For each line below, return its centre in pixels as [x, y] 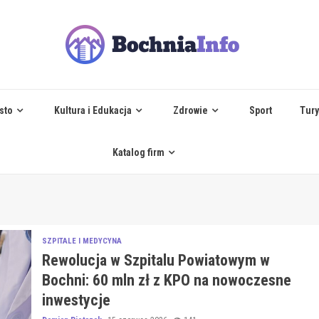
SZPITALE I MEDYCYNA [82, 241]
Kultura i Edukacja [93, 110]
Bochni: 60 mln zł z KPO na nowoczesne [166, 280]
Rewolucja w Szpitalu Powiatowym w [156, 260]
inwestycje [76, 300]
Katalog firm [138, 152]
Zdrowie [190, 110]
